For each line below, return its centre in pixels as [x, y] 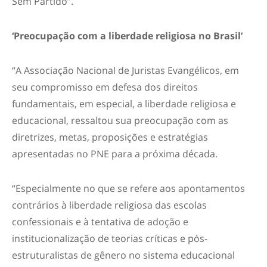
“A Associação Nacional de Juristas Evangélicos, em [125, 70]
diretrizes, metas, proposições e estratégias [110, 137]
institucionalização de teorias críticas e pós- [110, 238]
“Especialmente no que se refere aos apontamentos [128, 188]
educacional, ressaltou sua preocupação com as [120, 120]
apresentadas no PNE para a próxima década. [115, 154]
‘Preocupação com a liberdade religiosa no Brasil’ [127, 36]
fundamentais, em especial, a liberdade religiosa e [124, 104]
